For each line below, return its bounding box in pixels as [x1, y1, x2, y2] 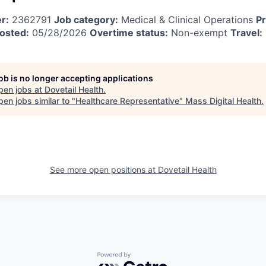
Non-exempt [168, 26, 230, 39]
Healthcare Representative [75, 95, 179, 106]
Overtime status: [90, 26, 168, 39]
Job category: [54, 13, 118, 26]
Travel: [230, 26, 262, 39]
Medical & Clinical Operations [118, 13, 256, 26]
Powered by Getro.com [97, 251, 201, 264]
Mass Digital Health [185, 95, 261, 106]
